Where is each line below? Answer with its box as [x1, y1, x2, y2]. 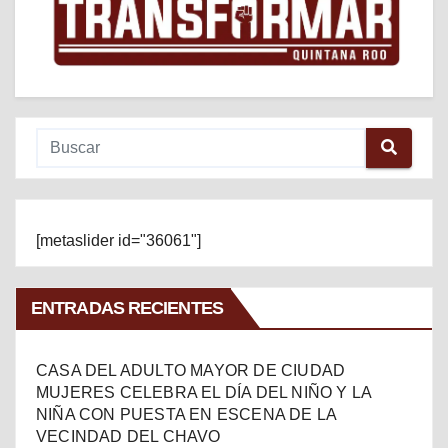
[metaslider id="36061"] [36, 231, 201, 249]
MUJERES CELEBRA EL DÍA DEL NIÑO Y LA [36, 383, 372, 401]
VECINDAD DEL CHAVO [36, 427, 225, 445]
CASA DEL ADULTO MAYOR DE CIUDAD [36, 361, 346, 379]
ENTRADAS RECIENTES [31, 297, 223, 318]
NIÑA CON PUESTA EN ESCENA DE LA [36, 405, 337, 423]
